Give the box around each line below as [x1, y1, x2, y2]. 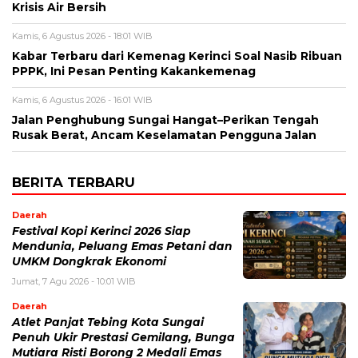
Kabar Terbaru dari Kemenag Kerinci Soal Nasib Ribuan [12, 50, 342, 63]
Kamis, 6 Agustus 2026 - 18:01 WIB [12, 30, 153, 42]
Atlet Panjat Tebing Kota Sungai [12, 316, 204, 329]
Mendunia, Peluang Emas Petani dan [12, 240, 233, 253]
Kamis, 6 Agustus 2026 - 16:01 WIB [12, 94, 153, 106]
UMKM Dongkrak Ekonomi [12, 255, 166, 268]
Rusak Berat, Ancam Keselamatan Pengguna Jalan [12, 129, 316, 142]
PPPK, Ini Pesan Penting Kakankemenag [12, 65, 256, 78]
